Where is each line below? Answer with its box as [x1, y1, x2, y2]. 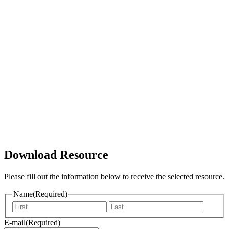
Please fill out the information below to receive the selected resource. [4, 172, 224, 181]
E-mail [4, 218, 26, 227]
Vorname [108, 201, 138, 210]
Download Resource [4, 148, 108, 162]
